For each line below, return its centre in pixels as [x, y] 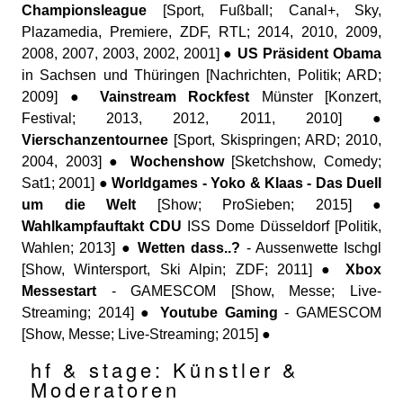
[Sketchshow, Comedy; [303, 161]
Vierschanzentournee [95, 140]
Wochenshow [177, 161]
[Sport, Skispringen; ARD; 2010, [275, 140]
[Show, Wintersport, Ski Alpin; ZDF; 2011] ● [184, 269]
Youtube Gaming [219, 313]
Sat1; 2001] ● [67, 183]
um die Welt [79, 205]
